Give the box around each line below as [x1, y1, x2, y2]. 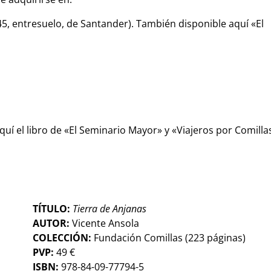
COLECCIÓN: [33, 230, 92, 244]
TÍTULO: [33, 201, 73, 215]
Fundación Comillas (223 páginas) [91, 230, 246, 244]
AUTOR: [33, 216, 73, 230]
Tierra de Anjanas [73, 201, 147, 215]
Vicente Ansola [72, 216, 140, 230]
